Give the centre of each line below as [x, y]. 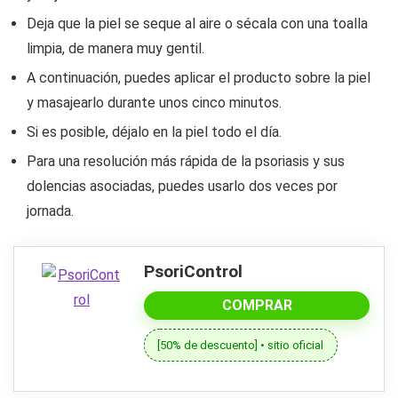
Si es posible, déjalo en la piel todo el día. [154, 132]
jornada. [50, 211]
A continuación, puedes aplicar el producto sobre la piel [199, 78]
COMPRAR [257, 306]
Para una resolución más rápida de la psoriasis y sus [186, 162]
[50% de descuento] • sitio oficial [241, 345]
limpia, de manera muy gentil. [115, 49]
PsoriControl [193, 272]
